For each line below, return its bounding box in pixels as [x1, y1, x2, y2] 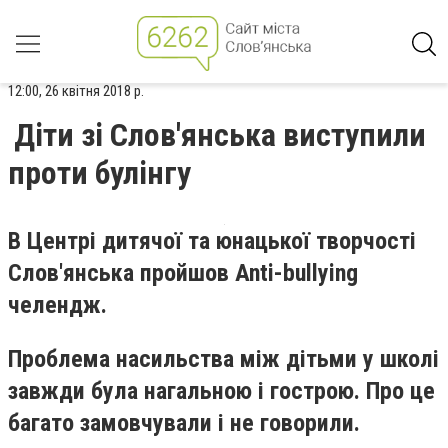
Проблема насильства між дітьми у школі [8, 344, 439, 373]
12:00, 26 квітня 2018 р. [8, 82, 144, 100]
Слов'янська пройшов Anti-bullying [8, 259, 358, 287]
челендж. [8, 291, 107, 319]
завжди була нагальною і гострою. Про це [8, 376, 435, 405]
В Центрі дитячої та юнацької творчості [8, 227, 416, 255]
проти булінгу [8, 154, 191, 192]
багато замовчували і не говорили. [8, 408, 360, 437]
